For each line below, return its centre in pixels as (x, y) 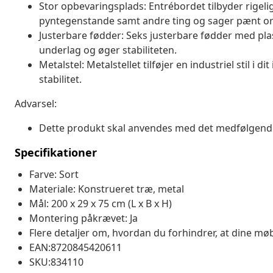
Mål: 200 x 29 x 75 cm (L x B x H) (101, 203)
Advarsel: (36, 103)
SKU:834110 (56, 262)
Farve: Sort (54, 174)
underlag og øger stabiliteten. (108, 50)
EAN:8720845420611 (76, 247)
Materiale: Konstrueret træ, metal (107, 189)
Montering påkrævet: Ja (83, 218)
